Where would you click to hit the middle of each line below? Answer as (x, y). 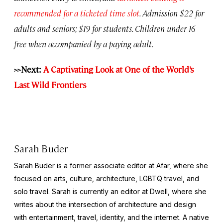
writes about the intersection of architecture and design (105, 204)
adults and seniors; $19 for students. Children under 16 (105, 28)
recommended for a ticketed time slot (77, 13)
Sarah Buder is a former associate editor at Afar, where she (111, 165)
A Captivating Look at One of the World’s (118, 69)
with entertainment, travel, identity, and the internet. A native (111, 217)
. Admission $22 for (172, 13)
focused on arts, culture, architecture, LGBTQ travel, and (107, 178)
